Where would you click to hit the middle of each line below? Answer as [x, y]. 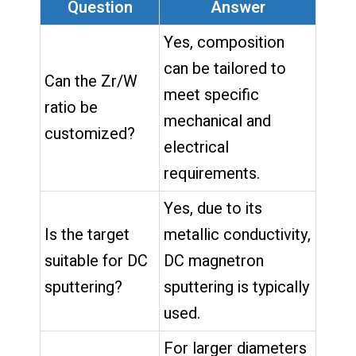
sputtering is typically [236, 287]
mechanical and [217, 121]
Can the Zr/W [91, 81]
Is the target [87, 234]
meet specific [211, 95]
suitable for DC [96, 261]
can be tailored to [225, 68]
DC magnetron [214, 261]
